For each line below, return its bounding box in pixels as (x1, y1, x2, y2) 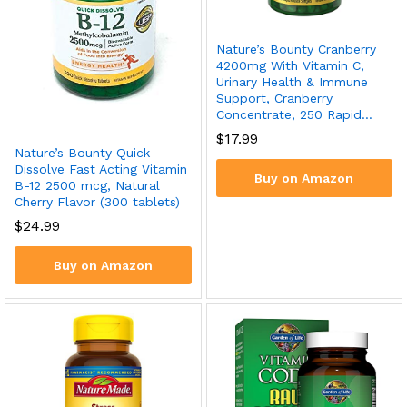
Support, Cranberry (215, 90, 333, 105)
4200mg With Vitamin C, (215, 57, 364, 73)
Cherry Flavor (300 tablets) (15, 194, 180, 209)
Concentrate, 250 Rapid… (215, 106, 372, 122)
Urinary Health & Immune (215, 74, 368, 89)
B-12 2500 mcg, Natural (15, 177, 160, 193)
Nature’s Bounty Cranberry (215, 41, 376, 56)
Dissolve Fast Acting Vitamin (15, 161, 187, 176)
